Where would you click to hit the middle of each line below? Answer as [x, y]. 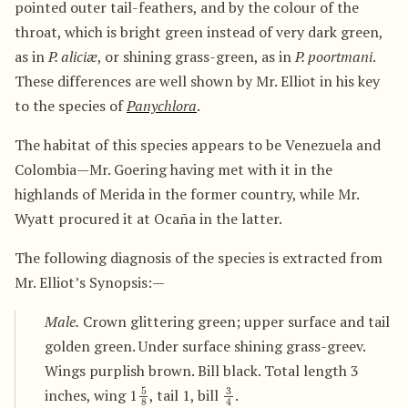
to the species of [71, 105]
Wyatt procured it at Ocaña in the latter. [148, 218]
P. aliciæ [73, 56]
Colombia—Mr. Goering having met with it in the [173, 169]
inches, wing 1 [91, 395]
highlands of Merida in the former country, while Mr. [187, 194]
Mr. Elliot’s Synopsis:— [90, 282]
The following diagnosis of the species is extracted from [199, 257]
